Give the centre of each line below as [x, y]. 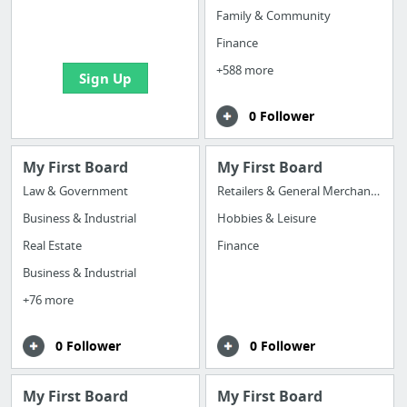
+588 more [245, 70]
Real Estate [52, 245]
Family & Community [274, 16]
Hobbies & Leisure [267, 218]
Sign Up [105, 79]
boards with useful [105, 18]
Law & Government [75, 190]
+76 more [48, 299]
